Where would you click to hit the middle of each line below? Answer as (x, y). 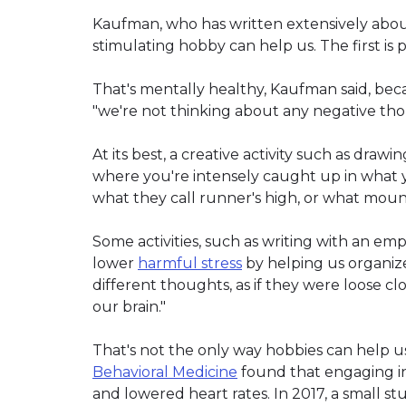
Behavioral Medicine (165, 372)
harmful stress (190, 263)
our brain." (129, 306)
